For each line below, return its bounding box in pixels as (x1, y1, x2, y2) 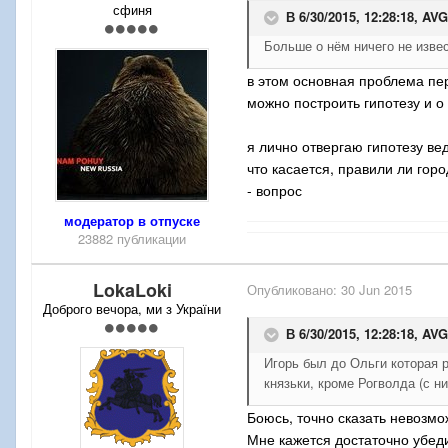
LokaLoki (92, 277, 172, 304)
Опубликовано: (247, 280, 341, 300)
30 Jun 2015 (341, 280, 412, 300)
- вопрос (247, 180, 302, 201)
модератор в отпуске (64, 211, 200, 231)
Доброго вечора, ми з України (43, 299, 221, 319)
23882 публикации (78, 229, 186, 249)
